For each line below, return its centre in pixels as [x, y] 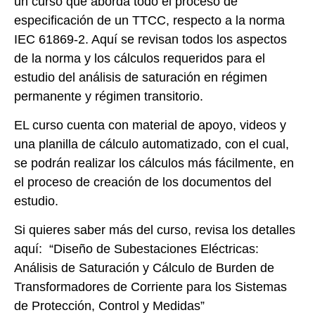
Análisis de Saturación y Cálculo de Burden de [144, 268]
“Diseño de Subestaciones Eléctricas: [154, 249]
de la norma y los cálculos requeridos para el [140, 58]
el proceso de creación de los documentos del [143, 182]
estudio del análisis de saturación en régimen [141, 77]
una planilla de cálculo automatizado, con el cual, [152, 144]
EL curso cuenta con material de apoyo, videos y [150, 125]
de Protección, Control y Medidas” [109, 306]
